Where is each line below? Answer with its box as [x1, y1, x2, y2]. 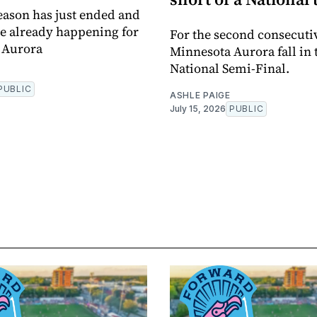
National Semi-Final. [170, 59, 289, 77]
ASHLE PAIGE [170, 89, 231, 100]
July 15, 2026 [170, 103, 226, 114]
